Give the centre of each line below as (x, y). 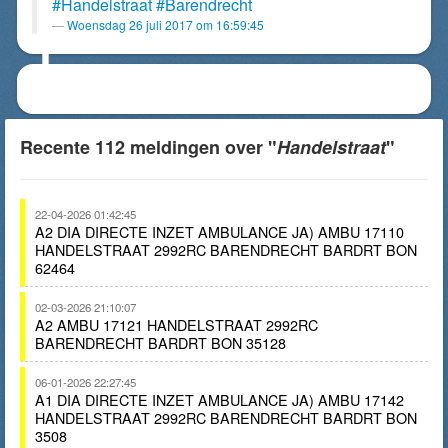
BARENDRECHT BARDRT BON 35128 (160, 342)
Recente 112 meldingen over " (148, 147)
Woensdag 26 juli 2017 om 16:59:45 (165, 24)
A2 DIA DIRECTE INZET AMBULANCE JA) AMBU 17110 (219, 231)
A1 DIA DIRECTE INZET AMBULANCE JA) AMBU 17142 (219, 399)
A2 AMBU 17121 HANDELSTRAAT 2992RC (176, 324)
